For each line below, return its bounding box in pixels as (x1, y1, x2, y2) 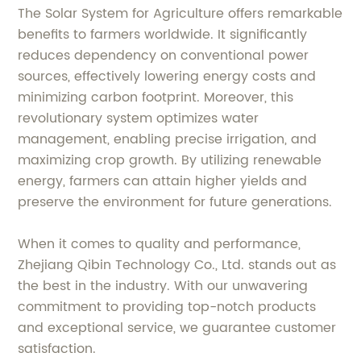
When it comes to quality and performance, (18, 233, 301, 255)
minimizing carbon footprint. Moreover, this (18, 86, 294, 108)
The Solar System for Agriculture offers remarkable (18, 2, 343, 24)
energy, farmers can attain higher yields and (18, 170, 308, 192)
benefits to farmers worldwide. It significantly (18, 23, 308, 45)
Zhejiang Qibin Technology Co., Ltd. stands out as (18, 254, 337, 276)
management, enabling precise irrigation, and (18, 128, 317, 150)
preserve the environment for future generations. (18, 191, 333, 213)
